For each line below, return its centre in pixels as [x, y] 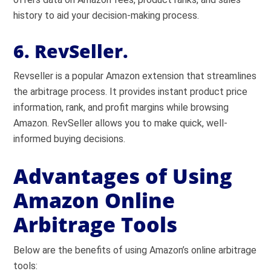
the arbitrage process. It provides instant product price [131, 92]
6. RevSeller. [71, 51]
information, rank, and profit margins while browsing [121, 107]
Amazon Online [94, 200]
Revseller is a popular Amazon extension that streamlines [135, 76]
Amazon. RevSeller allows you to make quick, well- [121, 123]
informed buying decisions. [70, 139]
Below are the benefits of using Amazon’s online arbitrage [135, 250]
